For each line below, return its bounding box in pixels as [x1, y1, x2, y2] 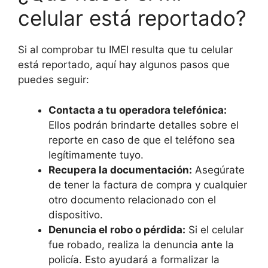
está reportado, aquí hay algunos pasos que [18, 59, 230, 71]
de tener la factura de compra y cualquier [48, 178, 247, 191]
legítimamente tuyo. [48, 148, 144, 161]
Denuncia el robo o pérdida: [48, 223, 185, 236]
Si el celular [185, 223, 243, 236]
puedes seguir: [18, 74, 89, 86]
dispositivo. [48, 208, 103, 221]
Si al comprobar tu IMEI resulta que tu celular [18, 44, 233, 56]
